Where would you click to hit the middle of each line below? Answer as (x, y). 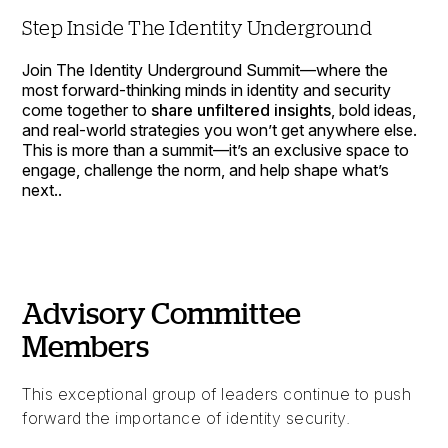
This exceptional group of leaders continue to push (217, 394)
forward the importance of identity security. (186, 418)
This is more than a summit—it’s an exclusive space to (216, 150)
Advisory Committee (162, 313)
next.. (42, 190)
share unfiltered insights (241, 110)
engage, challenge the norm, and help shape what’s (206, 170)
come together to (87, 110)
